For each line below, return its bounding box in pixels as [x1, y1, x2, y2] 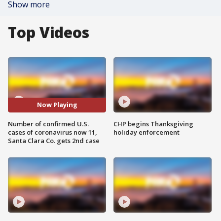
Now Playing [37, 100, 77, 110]
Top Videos [8, 22, 89, 42]
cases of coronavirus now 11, [8, 127, 97, 137]
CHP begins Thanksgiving [113, 119, 193, 128]
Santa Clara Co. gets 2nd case [8, 136, 100, 145]
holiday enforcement [113, 127, 180, 137]
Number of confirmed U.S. [8, 119, 89, 128]
